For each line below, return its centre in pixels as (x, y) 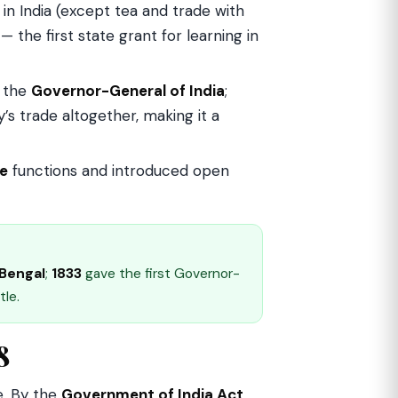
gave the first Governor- (161, 274)
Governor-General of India (128, 91)
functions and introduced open (119, 171)
